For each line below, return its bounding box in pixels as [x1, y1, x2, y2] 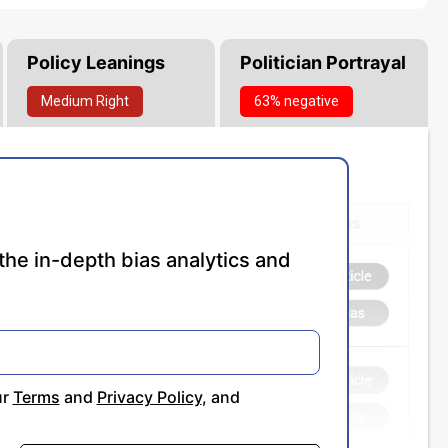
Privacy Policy [96, 387, 202, 408]
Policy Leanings [27, 52, 166, 74]
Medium [41, 93, 94, 110]
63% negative [253, 93, 339, 110]
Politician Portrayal [239, 52, 406, 74]
